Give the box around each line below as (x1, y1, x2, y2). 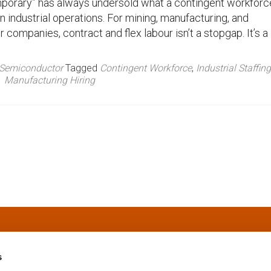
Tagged (65, 62, 100, 74)
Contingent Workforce (100, 62, 192, 74)
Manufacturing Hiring (4, 74, 95, 86)
